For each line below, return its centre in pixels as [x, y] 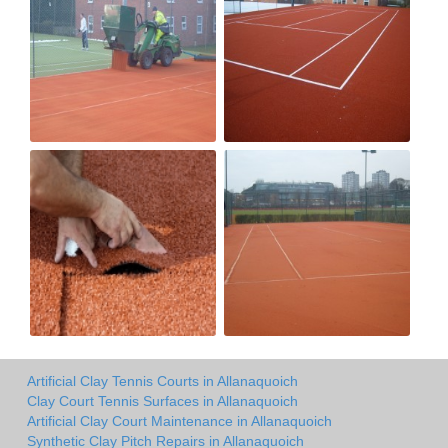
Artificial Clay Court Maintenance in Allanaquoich [179, 421]
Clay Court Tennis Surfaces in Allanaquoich [162, 401]
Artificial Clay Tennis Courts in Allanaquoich [162, 381]
